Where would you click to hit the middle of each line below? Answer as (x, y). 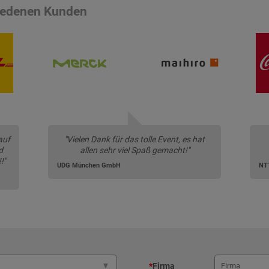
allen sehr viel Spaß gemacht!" (134, 150)
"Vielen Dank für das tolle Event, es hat (134, 139)
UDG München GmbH (89, 165)
